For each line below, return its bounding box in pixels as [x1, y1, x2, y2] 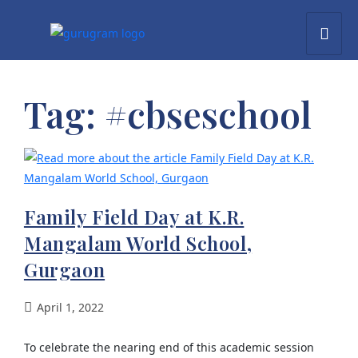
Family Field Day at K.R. [23, 204, 245, 229]
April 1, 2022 [36, 300, 104, 315]
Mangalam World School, [23, 230, 253, 256]
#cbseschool [104, 89, 312, 137]
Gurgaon [23, 257, 105, 282]
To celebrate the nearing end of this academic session [23, 340, 314, 355]
